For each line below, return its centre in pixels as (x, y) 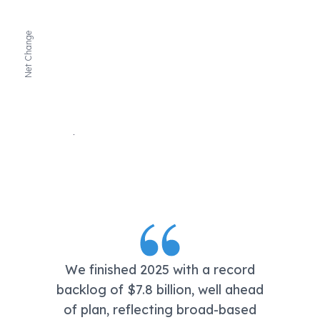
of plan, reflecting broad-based (160, 310)
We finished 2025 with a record (160, 270)
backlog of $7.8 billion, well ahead (160, 290)
